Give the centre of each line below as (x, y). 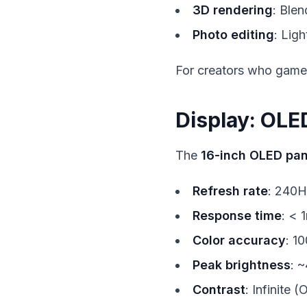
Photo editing (233, 35)
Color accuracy (239, 240)
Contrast (219, 290)
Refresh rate (230, 191)
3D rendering (233, 10)
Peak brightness (242, 265)
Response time (237, 216)
